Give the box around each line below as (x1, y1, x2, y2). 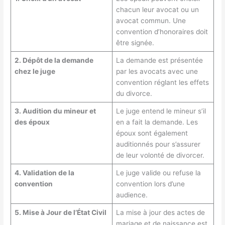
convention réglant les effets (116, 78, 209, 86)
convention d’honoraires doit (116, 27, 208, 36)
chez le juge (14, 67, 55, 75)
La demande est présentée (116, 56, 203, 64)
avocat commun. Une (116, 16, 186, 25)
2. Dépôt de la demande (14, 56, 93, 64)
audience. (116, 190, 148, 199)
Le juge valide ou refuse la (116, 168, 201, 177)
